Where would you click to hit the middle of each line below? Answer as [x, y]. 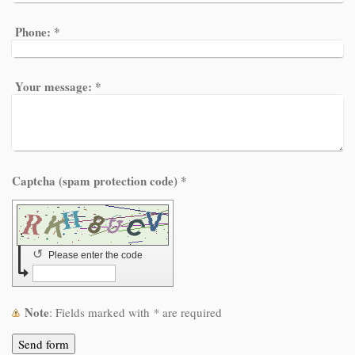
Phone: [33, 31]
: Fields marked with [104, 312]
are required [191, 312]
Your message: [54, 86]
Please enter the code [97, 255]
